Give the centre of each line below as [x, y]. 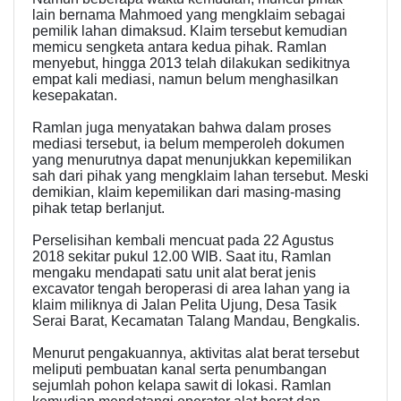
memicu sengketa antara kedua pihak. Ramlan [179, 47]
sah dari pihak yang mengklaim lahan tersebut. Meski [200, 176]
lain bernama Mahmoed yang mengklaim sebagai [189, 15]
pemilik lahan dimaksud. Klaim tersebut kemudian [190, 31]
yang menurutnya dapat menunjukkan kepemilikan [192, 160]
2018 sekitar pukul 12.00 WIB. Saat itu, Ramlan [182, 257]
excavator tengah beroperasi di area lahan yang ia [191, 289]
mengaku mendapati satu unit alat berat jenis [174, 273]
